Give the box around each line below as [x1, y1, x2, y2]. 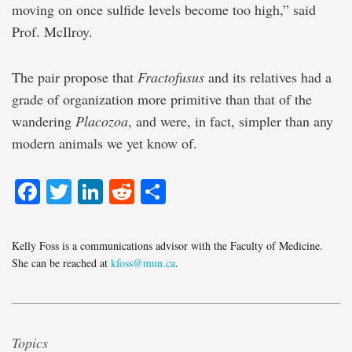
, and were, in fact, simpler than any [128, 112, 333, 131]
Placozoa [75, 112, 128, 131]
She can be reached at [12, 255, 111, 270]
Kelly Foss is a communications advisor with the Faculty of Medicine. [12, 237, 323, 253]
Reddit [134, 173, 207, 210]
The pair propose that [12, 68, 137, 87]
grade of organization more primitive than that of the [12, 90, 312, 109]
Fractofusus [137, 68, 204, 87]
